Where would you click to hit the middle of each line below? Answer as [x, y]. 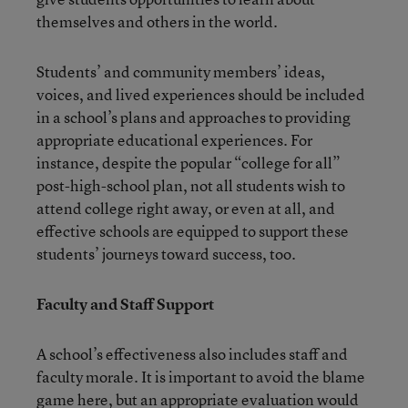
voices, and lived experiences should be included [201, 94]
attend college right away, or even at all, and [186, 208]
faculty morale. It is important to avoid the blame [201, 376]
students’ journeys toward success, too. [166, 253]
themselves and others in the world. [157, 21]
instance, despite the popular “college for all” [189, 162]
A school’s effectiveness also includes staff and [192, 353]
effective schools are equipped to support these [193, 230]
